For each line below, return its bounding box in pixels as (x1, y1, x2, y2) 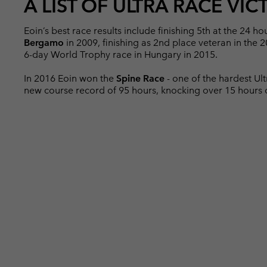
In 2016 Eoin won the (24, 72, 116, 84)
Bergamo (24, 36, 64, 48)
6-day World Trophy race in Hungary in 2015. (24, 48, 218, 60)
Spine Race (116, 72, 164, 84)
